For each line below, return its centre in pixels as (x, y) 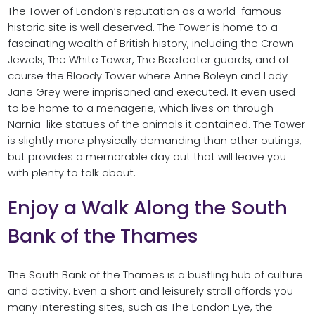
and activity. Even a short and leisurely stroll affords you (150, 291)
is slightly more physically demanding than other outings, (154, 141)
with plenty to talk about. (71, 173)
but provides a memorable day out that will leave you (147, 157)
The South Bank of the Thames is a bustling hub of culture (155, 275)
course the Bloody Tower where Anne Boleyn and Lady (147, 76)
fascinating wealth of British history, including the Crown (150, 44)
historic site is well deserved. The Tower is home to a (142, 28)
